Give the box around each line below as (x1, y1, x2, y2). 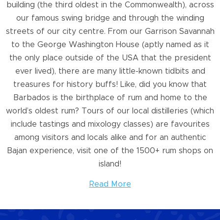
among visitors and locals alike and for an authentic (14, 134, 206, 142)
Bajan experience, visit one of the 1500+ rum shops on (7, 147, 213, 155)
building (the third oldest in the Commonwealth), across (6, 1, 214, 9)
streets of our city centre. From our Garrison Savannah (5, 27, 215, 36)
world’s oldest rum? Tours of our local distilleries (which (6, 107, 214, 115)
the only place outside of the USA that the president (9, 54, 211, 62)
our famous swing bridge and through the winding (16, 14, 204, 23)
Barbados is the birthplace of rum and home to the (13, 94, 207, 102)
